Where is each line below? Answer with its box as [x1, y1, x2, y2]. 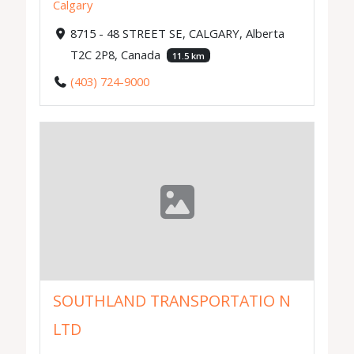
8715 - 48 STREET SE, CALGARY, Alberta [70, 24, 284, 41]
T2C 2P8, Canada [70, 46, 164, 62]
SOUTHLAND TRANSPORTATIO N [53, 289, 292, 311]
